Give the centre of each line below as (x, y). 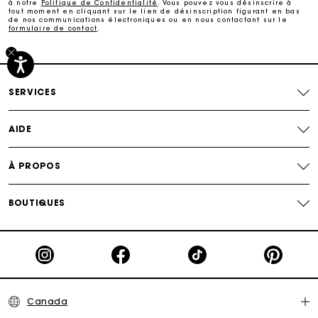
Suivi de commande (159, 72)
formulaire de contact (53, 28)
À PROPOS (35, 166)
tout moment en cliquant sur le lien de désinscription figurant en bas (154, 11)
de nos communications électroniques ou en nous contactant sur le (148, 19)
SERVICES (33, 92)
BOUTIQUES (37, 203)
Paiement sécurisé (159, 33)
